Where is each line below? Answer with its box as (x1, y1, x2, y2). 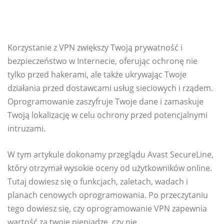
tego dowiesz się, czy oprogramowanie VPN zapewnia (7, 203, 207, 214)
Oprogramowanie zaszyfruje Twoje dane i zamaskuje (7, 96, 203, 107)
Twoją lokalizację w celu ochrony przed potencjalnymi (7, 109, 207, 121)
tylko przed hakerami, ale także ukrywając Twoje (7, 69, 186, 80)
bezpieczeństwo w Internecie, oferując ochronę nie (7, 55, 197, 67)
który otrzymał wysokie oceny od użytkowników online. (7, 162, 212, 174)
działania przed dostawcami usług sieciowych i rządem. (7, 82, 213, 94)
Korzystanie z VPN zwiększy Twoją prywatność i (7, 42, 182, 53)
